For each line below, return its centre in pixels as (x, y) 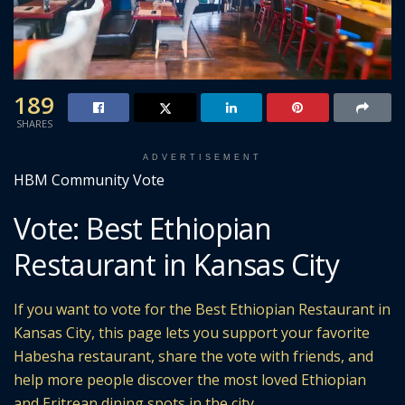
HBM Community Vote (89, 179)
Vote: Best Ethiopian (143, 229)
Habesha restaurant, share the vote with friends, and (193, 357)
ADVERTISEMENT (202, 157)
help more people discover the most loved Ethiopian (190, 380)
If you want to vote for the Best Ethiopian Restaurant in (202, 310)
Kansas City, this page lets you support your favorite (192, 333)
